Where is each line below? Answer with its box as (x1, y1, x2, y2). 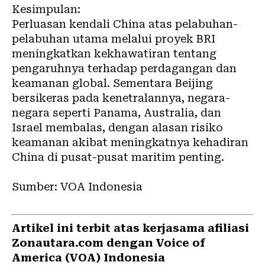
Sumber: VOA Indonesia (12, 180, 143, 193)
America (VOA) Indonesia (12, 251, 165, 264)
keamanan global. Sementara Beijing (12, 76, 213, 89)
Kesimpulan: (12, 2, 80, 15)
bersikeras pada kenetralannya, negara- (12, 91, 230, 104)
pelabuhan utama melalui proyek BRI (12, 32, 215, 45)
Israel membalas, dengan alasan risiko (12, 121, 223, 134)
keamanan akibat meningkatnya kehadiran (12, 135, 248, 148)
